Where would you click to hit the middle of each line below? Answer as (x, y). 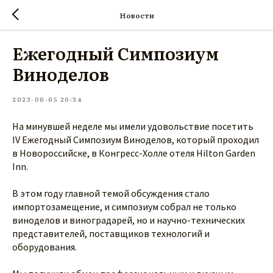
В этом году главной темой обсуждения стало (111, 193)
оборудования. (44, 247)
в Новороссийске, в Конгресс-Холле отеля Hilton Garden (134, 153)
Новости (136, 15)
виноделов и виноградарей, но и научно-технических (129, 220)
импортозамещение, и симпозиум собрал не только (124, 207)
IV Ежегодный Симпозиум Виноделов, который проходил (136, 140)
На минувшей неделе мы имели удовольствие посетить (133, 126)
